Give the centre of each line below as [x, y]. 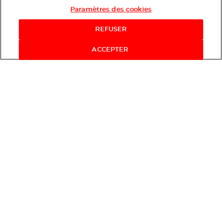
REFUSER [111, 29]
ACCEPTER [111, 50]
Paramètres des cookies [111, 10]
